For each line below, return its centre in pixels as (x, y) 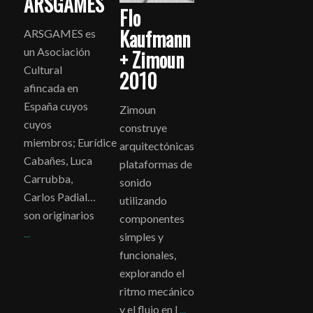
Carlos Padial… (59, 196)
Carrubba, (48, 178)
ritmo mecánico (156, 291)
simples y (141, 237)
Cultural (43, 69)
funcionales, (147, 255)
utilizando (143, 201)
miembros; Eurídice (70, 142)
